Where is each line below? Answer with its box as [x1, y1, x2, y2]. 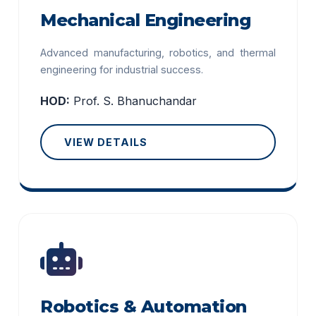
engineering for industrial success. [40, 63, 204, 75]
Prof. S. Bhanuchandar [73, 94, 197, 108]
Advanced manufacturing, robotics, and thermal [40, 47, 276, 59]
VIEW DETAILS [64, 136, 148, 148]
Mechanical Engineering [40, 10, 251, 30]
